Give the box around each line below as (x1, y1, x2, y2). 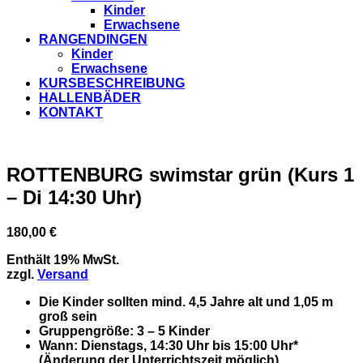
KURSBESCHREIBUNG (39, 76, 185, 90)
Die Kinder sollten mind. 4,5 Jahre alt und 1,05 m (39, 294, 333, 309)
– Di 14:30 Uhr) (6, 186, 142, 208)
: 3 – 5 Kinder (130, 323, 210, 338)
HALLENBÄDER (39, 91, 141, 105)
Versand (37, 267, 88, 281)
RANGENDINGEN (39, 32, 147, 46)
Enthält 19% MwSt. (6, 252, 119, 267)
